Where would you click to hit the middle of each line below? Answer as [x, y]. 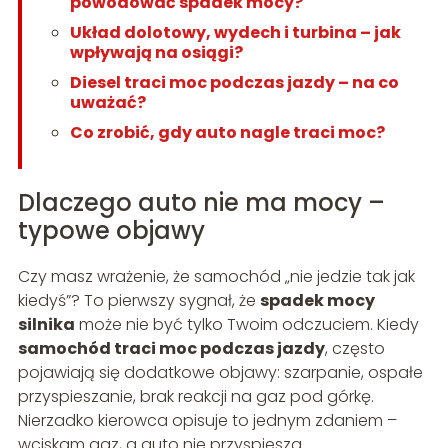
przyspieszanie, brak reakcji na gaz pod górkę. [195, 397]
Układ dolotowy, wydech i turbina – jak [235, 33]
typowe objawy [111, 231]
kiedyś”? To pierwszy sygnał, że [138, 301]
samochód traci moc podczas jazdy [171, 349]
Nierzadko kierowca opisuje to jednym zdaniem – [207, 421]
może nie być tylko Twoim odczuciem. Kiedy [246, 325]
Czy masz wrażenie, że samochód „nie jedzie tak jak [216, 277]
